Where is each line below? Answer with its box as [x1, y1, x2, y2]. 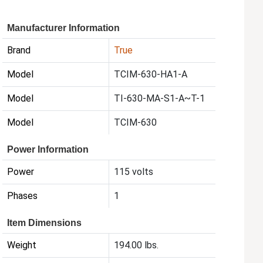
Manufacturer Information [7, 23, 120, 33]
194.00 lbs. [114, 240, 159, 251]
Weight [7, 240, 37, 251]
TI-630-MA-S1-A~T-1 [114, 93, 205, 104]
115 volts [114, 166, 154, 178]
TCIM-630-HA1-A [114, 69, 188, 80]
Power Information [7, 144, 89, 155]
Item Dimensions [7, 218, 82, 228]
